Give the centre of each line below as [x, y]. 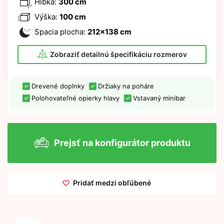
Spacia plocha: [60, 31]
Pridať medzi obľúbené [112, 182]
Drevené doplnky [58, 86]
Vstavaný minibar [159, 98]
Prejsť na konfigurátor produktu [122, 143]
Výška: [46, 16]
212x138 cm [109, 31]
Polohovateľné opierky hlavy [75, 98]
